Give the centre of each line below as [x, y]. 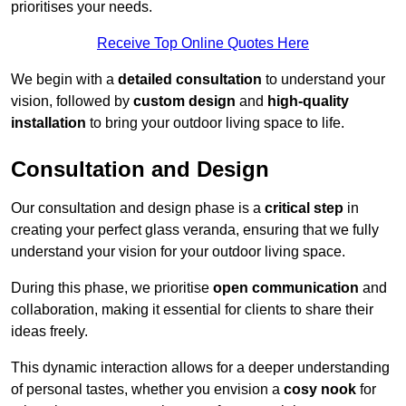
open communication [286, 287]
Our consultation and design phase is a [138, 208]
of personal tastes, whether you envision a [147, 389]
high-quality [308, 101]
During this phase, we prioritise [112, 287]
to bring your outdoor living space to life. [215, 122]
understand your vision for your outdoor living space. [178, 251]
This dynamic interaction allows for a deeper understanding [200, 367]
